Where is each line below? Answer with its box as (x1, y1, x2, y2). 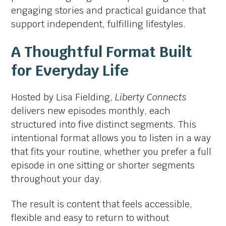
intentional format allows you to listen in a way (11, 132, 211, 144)
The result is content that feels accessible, (11, 198, 193, 210)
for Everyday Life (11, 61, 129, 80)
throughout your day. (11, 173, 102, 185)
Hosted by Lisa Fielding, (11, 91, 116, 103)
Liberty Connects (115, 91, 187, 103)
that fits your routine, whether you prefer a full (11, 145, 212, 157)
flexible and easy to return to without (11, 211, 169, 223)
